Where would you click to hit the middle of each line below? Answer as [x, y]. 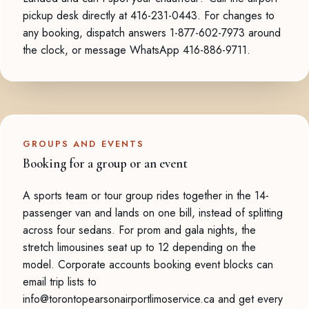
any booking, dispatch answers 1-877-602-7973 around [152, 33]
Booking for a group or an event [105, 164]
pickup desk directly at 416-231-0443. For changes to [149, 16]
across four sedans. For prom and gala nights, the [139, 230]
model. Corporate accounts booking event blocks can [148, 265]
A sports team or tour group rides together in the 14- [146, 196]
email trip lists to [60, 282]
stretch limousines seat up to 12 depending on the [139, 248]
